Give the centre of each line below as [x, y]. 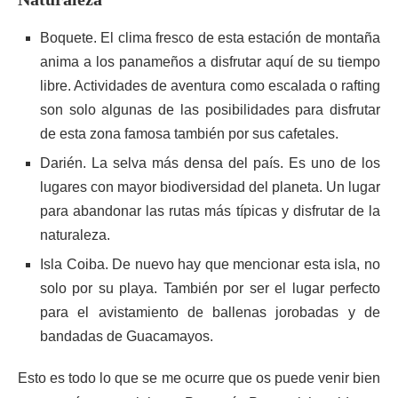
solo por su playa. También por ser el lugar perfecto [210, 288]
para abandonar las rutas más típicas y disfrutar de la [210, 211]
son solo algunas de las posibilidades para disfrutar [210, 110]
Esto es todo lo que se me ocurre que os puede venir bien [199, 378]
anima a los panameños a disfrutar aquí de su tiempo [210, 62]
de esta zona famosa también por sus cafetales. [189, 134]
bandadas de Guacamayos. [127, 336]
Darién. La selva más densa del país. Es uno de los [210, 163]
